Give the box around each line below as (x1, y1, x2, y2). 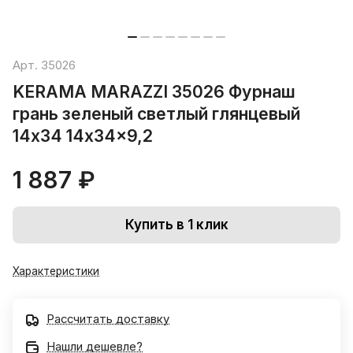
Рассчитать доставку (46, 312, 169, 327)
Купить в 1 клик (124, 217, 229, 233)
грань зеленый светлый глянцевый (13, 103, 300, 124)
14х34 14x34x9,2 (13, 125, 153, 147)
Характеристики (13, 265, 99, 278)
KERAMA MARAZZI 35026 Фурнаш (13, 81, 295, 102)
